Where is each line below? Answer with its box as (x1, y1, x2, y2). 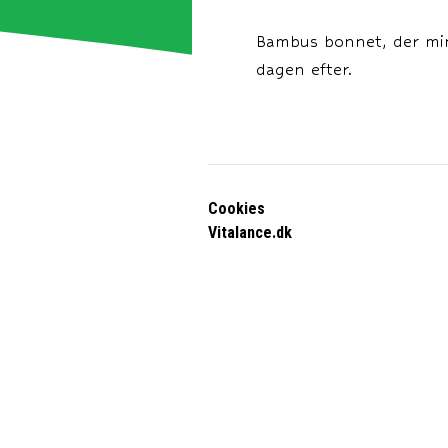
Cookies (208, 199, 265, 218)
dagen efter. (256, 60, 352, 79)
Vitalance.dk (208, 223, 292, 242)
